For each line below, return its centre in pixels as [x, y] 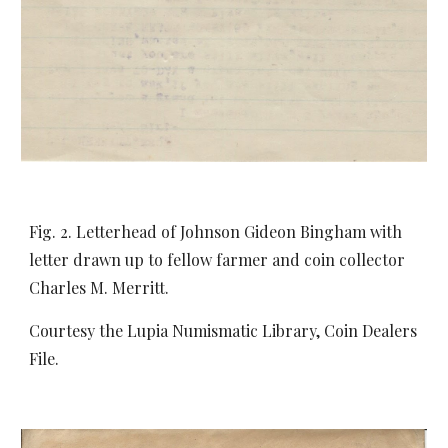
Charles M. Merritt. [101, 287]
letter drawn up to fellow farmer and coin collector [217, 259]
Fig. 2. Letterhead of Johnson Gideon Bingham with [216, 231]
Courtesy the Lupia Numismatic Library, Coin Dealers [223, 330]
